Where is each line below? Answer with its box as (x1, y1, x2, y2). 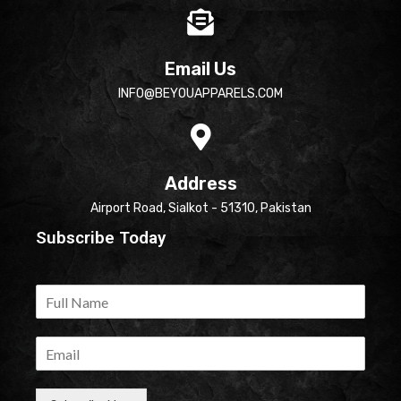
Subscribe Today (36, 227, 166, 249)
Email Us (165, 58, 236, 81)
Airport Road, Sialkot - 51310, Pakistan (90, 200, 311, 217)
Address (164, 173, 237, 195)
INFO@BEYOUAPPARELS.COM (118, 86, 283, 102)
